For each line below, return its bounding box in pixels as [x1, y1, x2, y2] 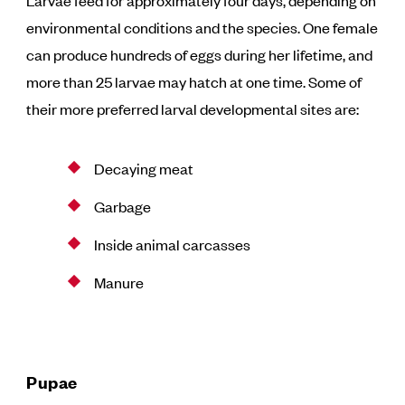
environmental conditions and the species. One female [26, 17, 379, 37]
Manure [94, 272, 145, 292]
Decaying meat [94, 158, 194, 178]
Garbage [94, 196, 152, 216]
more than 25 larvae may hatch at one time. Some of [26, 71, 363, 91]
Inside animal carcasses [94, 234, 251, 254]
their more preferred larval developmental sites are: [26, 99, 360, 118]
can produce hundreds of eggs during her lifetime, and [26, 44, 373, 64]
